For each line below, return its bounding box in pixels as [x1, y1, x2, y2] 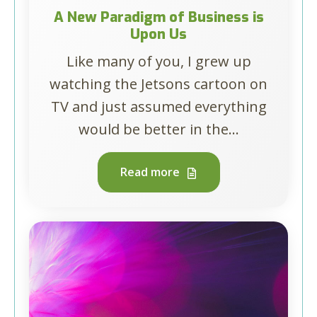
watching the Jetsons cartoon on [50, 74, 267, 93]
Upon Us [130, 25, 187, 44]
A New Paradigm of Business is [53, 8, 264, 27]
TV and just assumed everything [50, 97, 267, 116]
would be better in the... [78, 120, 239, 139]
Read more [120, 164, 183, 180]
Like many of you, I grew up [66, 52, 251, 71]
